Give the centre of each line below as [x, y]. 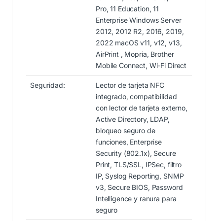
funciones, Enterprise [129, 142]
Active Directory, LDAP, [133, 119]
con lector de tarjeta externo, [142, 108]
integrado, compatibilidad [136, 96]
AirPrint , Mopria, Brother [135, 54]
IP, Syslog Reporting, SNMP [140, 176]
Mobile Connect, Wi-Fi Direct [141, 65]
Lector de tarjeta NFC [130, 85]
